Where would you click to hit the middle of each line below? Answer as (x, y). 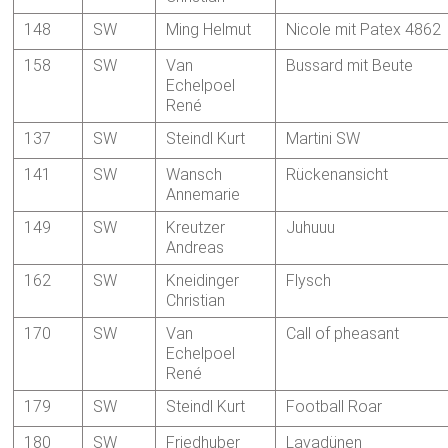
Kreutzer (196, 228)
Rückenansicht (337, 175)
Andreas (195, 248)
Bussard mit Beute (350, 66)
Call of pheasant (343, 334)
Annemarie (203, 195)
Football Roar (334, 407)
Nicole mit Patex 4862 (364, 30)
